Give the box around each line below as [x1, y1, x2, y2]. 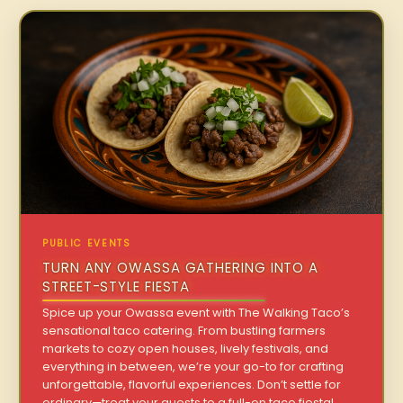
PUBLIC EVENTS [42, 237, 131, 251]
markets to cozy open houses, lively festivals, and [42, 341, 329, 357]
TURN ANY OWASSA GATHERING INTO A [42, 258, 319, 278]
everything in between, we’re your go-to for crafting [42, 359, 345, 375]
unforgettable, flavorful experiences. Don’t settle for [42, 377, 342, 393]
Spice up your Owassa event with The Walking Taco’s [42, 305, 351, 321]
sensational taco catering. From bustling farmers [42, 323, 327, 339]
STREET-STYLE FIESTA [42, 277, 191, 297]
